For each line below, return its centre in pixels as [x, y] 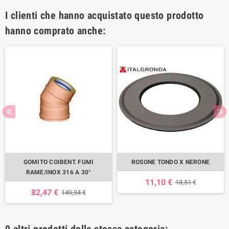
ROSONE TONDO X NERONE [170, 162]
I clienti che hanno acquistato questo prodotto [105, 15]
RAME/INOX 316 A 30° [59, 172]
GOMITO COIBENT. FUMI [59, 162]
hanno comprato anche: [55, 30]
